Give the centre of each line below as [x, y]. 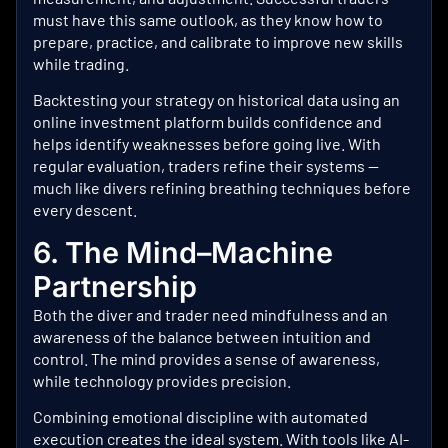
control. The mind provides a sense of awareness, [206, 358]
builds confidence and [303, 122]
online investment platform [128, 122]
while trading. [81, 64]
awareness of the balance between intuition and [202, 336]
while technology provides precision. [162, 380]
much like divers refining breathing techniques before [222, 188]
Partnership [115, 286]
